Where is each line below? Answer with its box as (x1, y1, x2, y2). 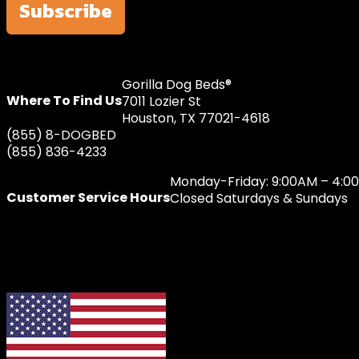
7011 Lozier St (122, 91, 201, 111)
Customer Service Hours (6, 188, 170, 207)
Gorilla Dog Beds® (122, 75, 232, 94)
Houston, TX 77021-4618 (122, 108, 270, 127)
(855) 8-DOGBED (6, 125, 116, 144)
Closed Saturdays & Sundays (170, 188, 348, 208)
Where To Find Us (6, 91, 122, 110)
